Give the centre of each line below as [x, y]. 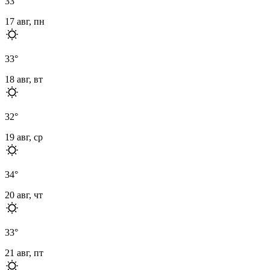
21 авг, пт [24, 253]
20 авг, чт [24, 195]
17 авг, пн [25, 21]
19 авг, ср [24, 137]
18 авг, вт [24, 79]
